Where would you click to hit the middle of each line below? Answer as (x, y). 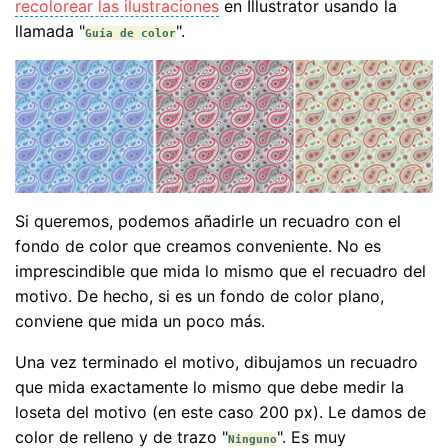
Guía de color (130, 33)
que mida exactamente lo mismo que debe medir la (209, 387)
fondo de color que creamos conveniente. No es (198, 246)
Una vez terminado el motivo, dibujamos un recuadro (216, 362)
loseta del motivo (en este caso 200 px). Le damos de (220, 412)
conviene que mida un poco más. (140, 321)
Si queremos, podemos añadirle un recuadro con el (208, 221)
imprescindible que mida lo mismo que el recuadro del (220, 271)
